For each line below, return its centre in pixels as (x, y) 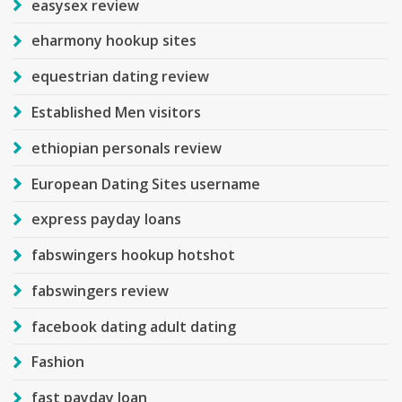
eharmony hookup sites (114, 41)
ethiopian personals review (127, 148)
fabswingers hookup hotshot (133, 255)
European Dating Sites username (146, 184)
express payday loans (106, 219)
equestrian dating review (120, 77)
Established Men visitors (116, 113)
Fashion (58, 362)
